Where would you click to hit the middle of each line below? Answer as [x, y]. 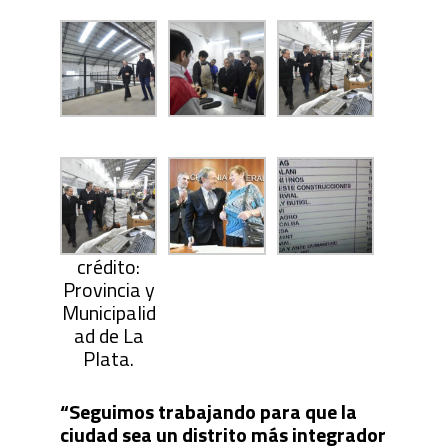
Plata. [109, 358]
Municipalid [108, 312]
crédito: [109, 266]
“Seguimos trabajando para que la [208, 411]
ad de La [108, 335]
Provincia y [108, 289]
